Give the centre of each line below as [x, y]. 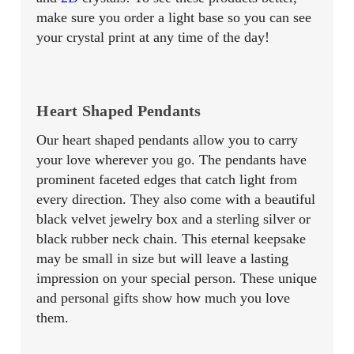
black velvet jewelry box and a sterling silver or [174, 218]
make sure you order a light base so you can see [174, 17]
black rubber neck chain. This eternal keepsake [171, 238]
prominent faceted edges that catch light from [167, 179]
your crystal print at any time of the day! [153, 37]
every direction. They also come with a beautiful [176, 199]
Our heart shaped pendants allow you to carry [168, 139]
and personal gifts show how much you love [164, 298]
